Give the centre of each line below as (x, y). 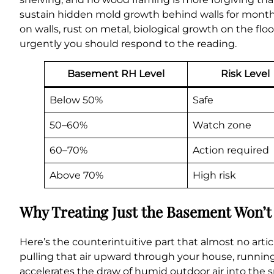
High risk (214, 176)
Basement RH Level (116, 74)
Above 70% (76, 176)
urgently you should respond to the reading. (128, 44)
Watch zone (222, 125)
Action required (231, 150)
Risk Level (245, 74)
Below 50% (76, 100)
